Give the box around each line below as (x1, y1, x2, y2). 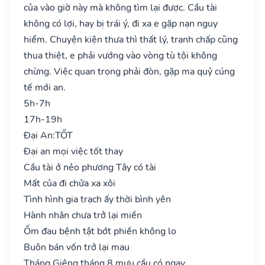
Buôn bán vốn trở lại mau (24, 240, 130, 254)
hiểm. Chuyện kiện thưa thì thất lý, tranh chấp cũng (24, 33, 238, 46)
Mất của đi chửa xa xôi (24, 176, 115, 190)
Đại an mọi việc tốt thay (24, 144, 123, 158)
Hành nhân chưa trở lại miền (24, 208, 142, 222)
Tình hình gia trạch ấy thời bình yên (24, 192, 171, 206)
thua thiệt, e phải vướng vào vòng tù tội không (24, 49, 217, 62)
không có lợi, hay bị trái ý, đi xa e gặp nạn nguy (24, 17, 218, 30)
